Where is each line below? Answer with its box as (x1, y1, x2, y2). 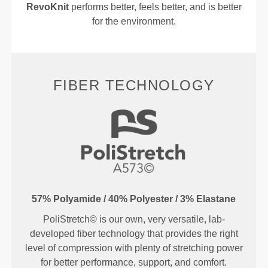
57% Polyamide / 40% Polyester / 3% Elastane (32, 194, 236, 205)
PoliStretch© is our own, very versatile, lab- (42, 214, 225, 225)
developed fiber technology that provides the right (29, 229, 238, 239)
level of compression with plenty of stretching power (25, 243, 243, 254)
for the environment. (92, 16, 176, 27)
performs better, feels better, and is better (68, 2, 242, 13)
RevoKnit (26, 2, 69, 13)
